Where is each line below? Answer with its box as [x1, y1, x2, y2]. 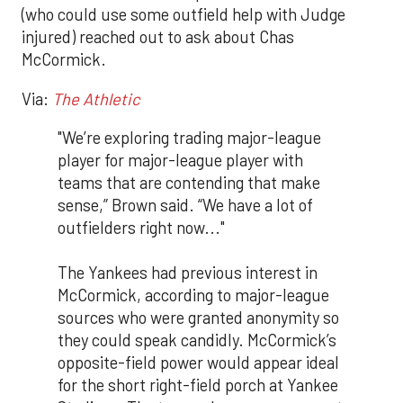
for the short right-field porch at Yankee [58, 374, 338, 395]
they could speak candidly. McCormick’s [58, 329, 336, 350]
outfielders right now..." [58, 217, 225, 237]
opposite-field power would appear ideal [58, 352, 339, 372]
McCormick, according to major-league [58, 284, 329, 305]
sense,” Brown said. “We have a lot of [58, 194, 313, 215]
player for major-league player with [58, 149, 303, 170]
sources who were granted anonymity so [58, 307, 339, 327]
